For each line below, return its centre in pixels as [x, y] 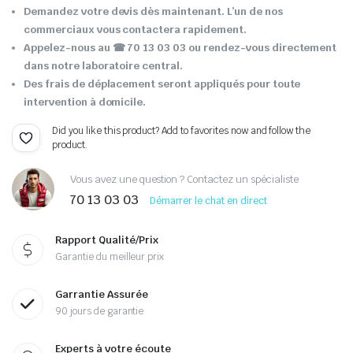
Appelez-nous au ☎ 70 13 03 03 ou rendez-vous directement [180, 48]
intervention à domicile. [85, 102]
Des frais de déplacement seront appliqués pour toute [162, 84]
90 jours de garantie [100, 311]
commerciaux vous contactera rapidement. [135, 30]
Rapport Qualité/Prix [107, 240]
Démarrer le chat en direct [208, 201]
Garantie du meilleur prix [110, 257]
